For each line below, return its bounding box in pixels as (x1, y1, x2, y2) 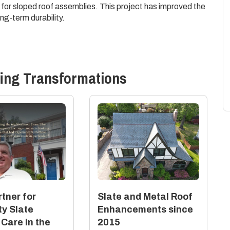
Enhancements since (97, 204, 193, 215)
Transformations (20, 68, 127, 88)
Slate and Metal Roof (97, 191, 193, 202)
